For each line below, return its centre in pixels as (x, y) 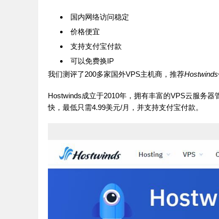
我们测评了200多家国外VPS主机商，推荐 (116, 74)
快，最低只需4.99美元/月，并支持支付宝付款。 (125, 107)
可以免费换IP (92, 61)
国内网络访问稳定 (100, 17)
